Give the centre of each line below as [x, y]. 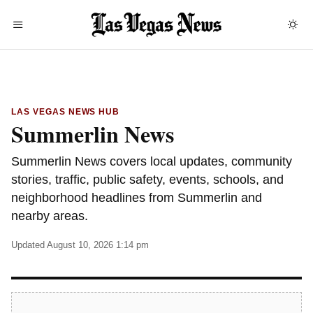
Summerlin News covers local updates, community [152, 161]
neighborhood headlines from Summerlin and [137, 198]
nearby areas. [50, 216]
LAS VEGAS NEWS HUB [66, 112]
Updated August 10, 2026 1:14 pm [80, 245]
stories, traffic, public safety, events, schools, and [147, 180]
